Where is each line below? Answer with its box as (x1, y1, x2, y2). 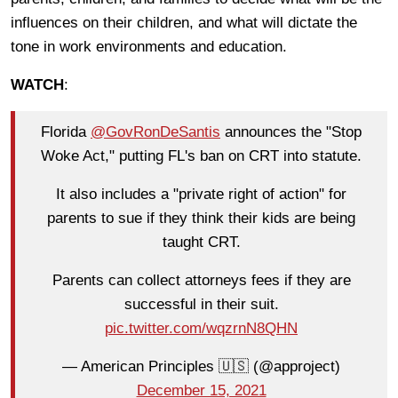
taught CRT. (162, 234, 241, 251)
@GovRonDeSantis (91, 123, 220, 141)
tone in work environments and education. (11, 37, 287, 55)
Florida (41, 123, 91, 141)
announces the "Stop (220, 123, 362, 141)
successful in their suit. (123, 296, 279, 314)
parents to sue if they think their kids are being (47, 210, 355, 227)
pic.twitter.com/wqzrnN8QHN (105, 320, 298, 338)
